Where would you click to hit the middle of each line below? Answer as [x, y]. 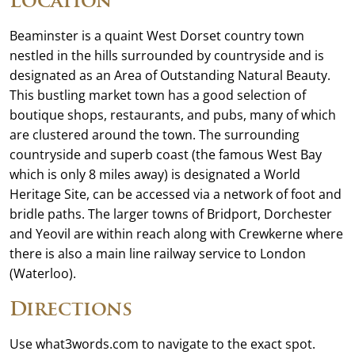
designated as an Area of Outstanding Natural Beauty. [170, 75]
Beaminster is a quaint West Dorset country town [157, 36]
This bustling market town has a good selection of [158, 95]
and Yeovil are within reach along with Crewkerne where [176, 234]
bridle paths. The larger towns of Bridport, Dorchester [171, 214]
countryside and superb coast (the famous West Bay [166, 155]
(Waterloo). [43, 273]
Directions [71, 309]
